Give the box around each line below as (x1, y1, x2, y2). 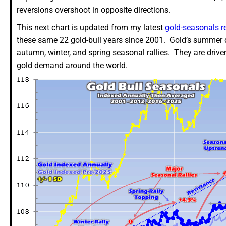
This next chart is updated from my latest (17, 23, 165, 33)
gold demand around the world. (17, 61, 128, 71)
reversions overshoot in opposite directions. (17, 5, 171, 15)
